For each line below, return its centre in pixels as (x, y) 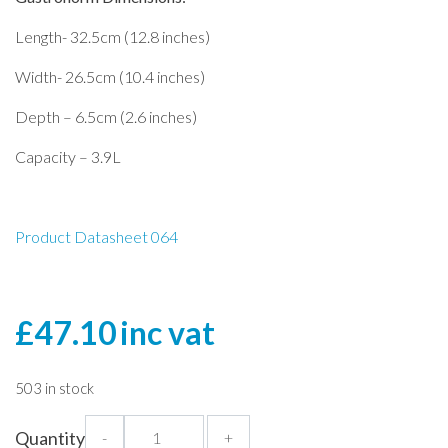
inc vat (167, 332)
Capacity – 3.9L (68, 156)
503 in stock (54, 387)
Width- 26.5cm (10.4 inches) (110, 76)
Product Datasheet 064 (96, 236)
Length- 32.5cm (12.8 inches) (112, 36)
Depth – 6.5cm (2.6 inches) (106, 116)
